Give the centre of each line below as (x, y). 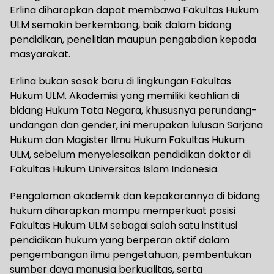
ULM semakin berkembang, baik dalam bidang (120, 25)
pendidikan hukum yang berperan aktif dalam (120, 240)
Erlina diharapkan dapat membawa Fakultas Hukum (134, 10)
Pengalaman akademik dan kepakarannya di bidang (135, 196)
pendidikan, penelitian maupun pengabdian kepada (133, 40)
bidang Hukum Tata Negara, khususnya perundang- (133, 111)
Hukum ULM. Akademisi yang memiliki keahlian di (124, 96)
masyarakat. (40, 54)
